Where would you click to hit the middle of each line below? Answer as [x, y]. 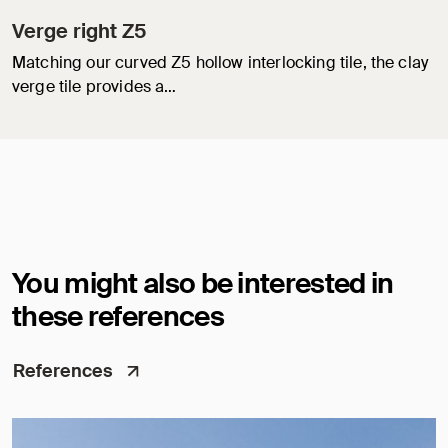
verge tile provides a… [94, 87]
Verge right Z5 [79, 31]
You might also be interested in [203, 284]
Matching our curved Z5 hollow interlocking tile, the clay [220, 63]
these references [118, 317]
